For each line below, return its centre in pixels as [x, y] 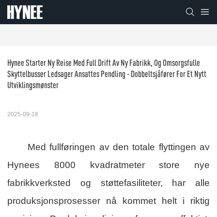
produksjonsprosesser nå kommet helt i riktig [108, 201]
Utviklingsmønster [33, 85]
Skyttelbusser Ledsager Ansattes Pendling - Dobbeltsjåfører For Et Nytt [107, 74]
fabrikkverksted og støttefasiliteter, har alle [108, 183]
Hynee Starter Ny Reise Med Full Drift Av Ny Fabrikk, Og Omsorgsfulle [104, 63]
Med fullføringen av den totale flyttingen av [119, 147]
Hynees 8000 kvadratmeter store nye [108, 165]
